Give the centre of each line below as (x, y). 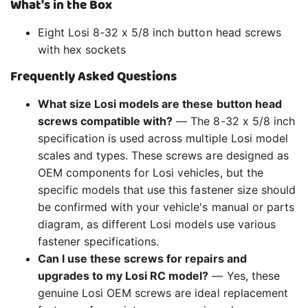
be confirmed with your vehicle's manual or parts (166, 207)
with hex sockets (82, 50)
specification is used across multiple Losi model (163, 139)
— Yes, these (244, 276)
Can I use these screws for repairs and (142, 259)
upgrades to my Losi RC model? (123, 276)
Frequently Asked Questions (94, 77)
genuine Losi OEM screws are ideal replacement (163, 293)
